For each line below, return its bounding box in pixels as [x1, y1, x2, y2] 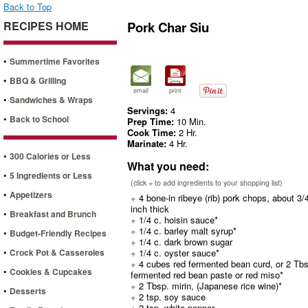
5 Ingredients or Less [10, 168, 92, 181]
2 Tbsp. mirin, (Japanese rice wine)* [136, 278, 282, 292]
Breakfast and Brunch [10, 207, 96, 220]
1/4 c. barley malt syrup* [136, 223, 236, 237]
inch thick [131, 201, 169, 215]
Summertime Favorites [10, 54, 100, 67]
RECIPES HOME [3, 17, 89, 34]
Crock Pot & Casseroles [10, 245, 104, 258]
